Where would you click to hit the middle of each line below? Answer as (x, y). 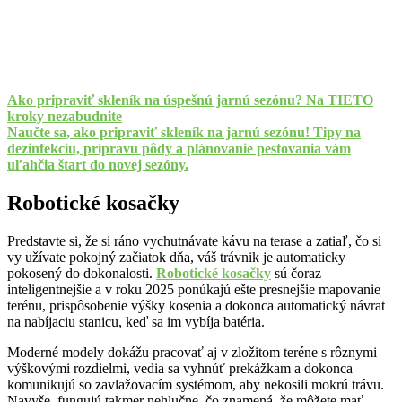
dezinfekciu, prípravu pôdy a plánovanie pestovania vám (179, 149)
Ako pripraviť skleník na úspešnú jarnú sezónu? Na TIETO (190, 100)
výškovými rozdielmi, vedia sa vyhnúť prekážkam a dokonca (180, 369)
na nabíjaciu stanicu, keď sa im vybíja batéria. (136, 322)
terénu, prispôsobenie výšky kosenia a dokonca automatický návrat (196, 306)
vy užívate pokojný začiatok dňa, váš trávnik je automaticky (176, 258)
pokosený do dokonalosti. (82, 274)
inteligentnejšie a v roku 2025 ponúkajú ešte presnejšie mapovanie (194, 290)
